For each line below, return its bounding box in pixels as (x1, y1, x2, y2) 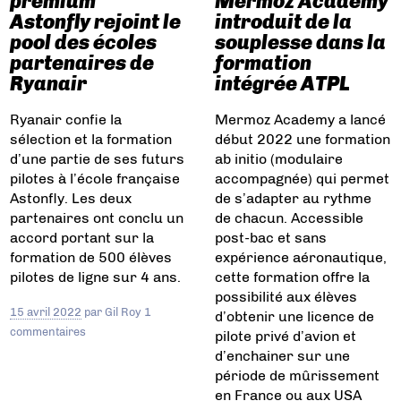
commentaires (10, 325, 87, 339)
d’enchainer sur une (215, 347, 350, 365)
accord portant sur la (10, 229, 155, 247)
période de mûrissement (215, 367, 380, 385)
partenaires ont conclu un (10, 209, 184, 227)
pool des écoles (10, 30, 158, 55)
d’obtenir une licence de (215, 308, 374, 326)
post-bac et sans (215, 229, 327, 247)
